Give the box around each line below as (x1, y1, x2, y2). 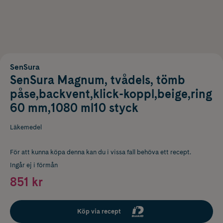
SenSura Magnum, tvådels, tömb (10, 72, 185, 87)
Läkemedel (10, 123, 42, 131)
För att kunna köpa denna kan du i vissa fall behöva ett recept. (10, 148, 191, 156)
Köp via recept (77, 207, 121, 215)
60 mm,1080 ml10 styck (10, 100, 138, 115)
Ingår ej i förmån (10, 161, 58, 169)
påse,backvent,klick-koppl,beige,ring (10, 86, 212, 101)
